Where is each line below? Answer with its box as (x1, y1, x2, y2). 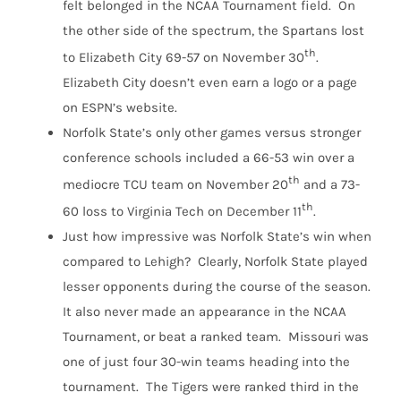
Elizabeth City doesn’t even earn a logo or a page (63, 74, 357, 91)
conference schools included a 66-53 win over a (63, 149, 354, 166)
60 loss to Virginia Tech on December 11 (63, 203, 302, 220)
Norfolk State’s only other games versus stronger (63, 124, 361, 141)
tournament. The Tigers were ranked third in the (63, 379, 359, 396)
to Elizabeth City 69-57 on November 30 (63, 49, 304, 66)
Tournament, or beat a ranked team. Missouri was (63, 328, 369, 346)
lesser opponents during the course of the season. (63, 278, 374, 295)
